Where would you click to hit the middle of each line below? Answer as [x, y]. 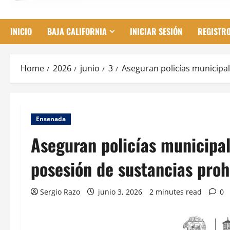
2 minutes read [176, 192]
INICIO [21, 32]
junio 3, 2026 [120, 192]
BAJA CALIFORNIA [77, 32]
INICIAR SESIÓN [156, 32]
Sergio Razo [60, 192]
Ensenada [51, 119]
